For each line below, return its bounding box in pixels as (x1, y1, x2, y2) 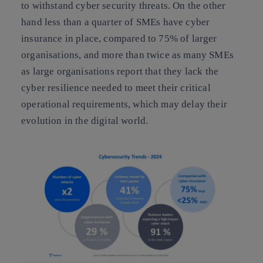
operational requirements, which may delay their (21, 98, 227, 110)
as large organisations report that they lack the (21, 65, 219, 77)
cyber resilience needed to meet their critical (21, 82, 211, 93)
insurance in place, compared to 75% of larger (21, 32, 217, 44)
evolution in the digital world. (21, 114, 149, 126)
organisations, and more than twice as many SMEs (21, 49, 234, 60)
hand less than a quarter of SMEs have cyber (21, 16, 210, 28)
